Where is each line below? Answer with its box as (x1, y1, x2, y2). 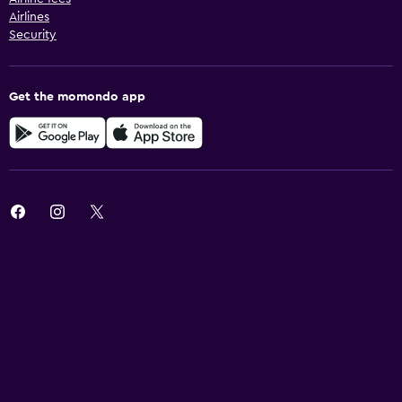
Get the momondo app (9, 90, 145, 103)
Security (9, 28, 57, 41)
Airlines (9, 10, 49, 23)
